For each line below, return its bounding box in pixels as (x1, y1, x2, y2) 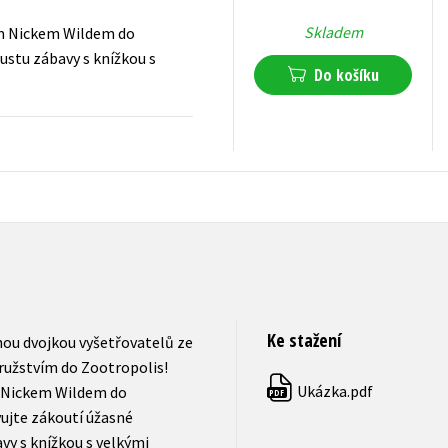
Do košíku (313, 64, 379, 87)
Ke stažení (266, 328, 341, 353)
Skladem (303, 22, 363, 43)
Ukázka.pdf (293, 381, 373, 402)
